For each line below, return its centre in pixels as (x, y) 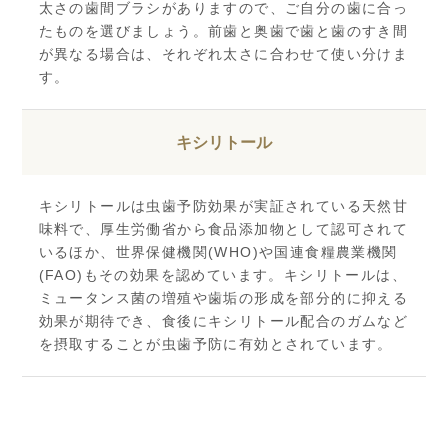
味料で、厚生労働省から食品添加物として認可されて (223, 228)
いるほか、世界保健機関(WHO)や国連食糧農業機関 (218, 251)
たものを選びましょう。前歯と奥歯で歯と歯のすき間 (223, 30)
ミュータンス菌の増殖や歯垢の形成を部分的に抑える (223, 297)
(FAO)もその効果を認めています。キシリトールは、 (222, 274)
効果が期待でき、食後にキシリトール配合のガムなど (223, 320)
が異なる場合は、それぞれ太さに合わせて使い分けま (223, 53)
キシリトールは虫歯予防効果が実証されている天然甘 (223, 205)
